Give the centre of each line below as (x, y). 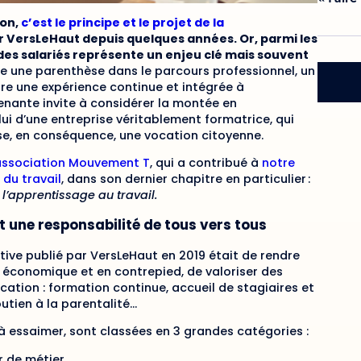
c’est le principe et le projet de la (122, 22)
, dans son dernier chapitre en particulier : (186, 179)
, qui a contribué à (206, 163)
